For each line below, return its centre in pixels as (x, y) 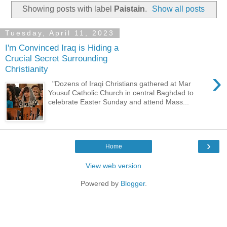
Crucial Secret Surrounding (56, 59)
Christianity (27, 69)
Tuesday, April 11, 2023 (60, 33)
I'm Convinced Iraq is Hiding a (62, 48)
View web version (113, 165)
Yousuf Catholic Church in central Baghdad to (121, 92)
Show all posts (179, 9)
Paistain (129, 9)
